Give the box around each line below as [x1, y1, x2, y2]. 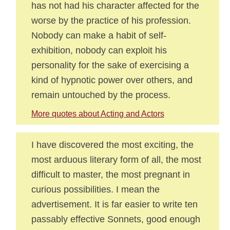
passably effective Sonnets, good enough [31, 214, 200, 224]
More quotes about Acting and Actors [31, 109, 164, 118]
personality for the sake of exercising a [31, 60, 189, 70]
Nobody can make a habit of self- [31, 30, 166, 41]
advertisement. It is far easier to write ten [31, 199, 198, 209]
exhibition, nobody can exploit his [31, 45, 167, 55]
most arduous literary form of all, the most [31, 154, 201, 165]
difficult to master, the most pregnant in [31, 169, 190, 180]
